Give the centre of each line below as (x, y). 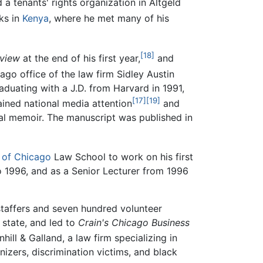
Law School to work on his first (122, 156)
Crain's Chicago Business (134, 222)
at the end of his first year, (80, 58)
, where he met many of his (109, 18)
